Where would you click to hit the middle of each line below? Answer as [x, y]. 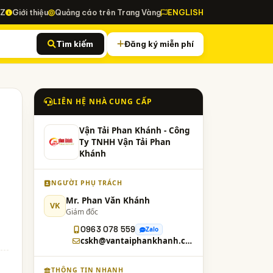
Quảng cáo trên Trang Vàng [108, 12]
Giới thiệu [30, 12]
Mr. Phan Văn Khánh [108, 200]
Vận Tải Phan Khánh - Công [135, 130]
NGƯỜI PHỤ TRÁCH [87, 183]
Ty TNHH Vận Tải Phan [125, 142]
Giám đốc [82, 212]
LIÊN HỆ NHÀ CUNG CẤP [103, 101]
